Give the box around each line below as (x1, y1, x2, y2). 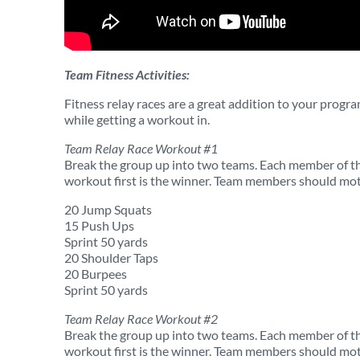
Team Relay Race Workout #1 (64, 141, 226, 156)
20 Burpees (64, 266, 127, 281)
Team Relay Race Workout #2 (64, 311, 218, 326)
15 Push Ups (64, 218, 134, 233)
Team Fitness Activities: (64, 67, 190, 82)
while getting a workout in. (64, 112, 210, 127)
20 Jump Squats (64, 202, 152, 217)
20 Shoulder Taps (64, 250, 158, 265)
